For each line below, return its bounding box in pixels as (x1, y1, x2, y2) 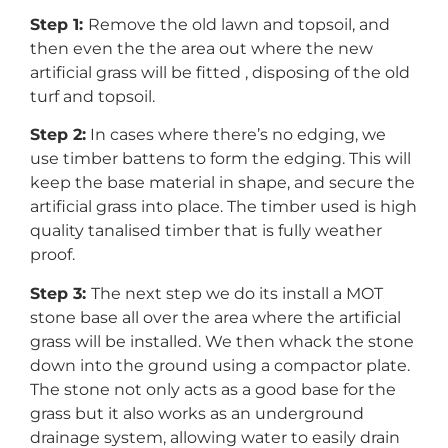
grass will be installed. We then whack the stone (30, 331, 414, 351)
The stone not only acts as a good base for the (30, 379, 396, 399)
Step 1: (30, 14, 88, 34)
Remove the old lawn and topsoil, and (88, 14, 390, 34)
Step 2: (30, 125, 86, 145)
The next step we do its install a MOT (91, 283, 383, 303)
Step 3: (30, 283, 91, 303)
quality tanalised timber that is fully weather (30, 221, 382, 241)
